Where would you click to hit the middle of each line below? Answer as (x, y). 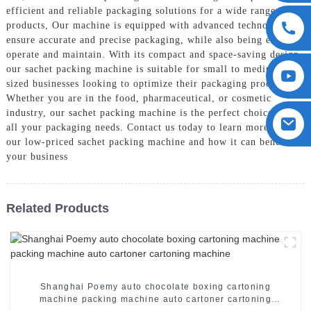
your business (37, 156)
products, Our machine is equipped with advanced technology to (153, 25)
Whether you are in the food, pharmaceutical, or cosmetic (138, 98)
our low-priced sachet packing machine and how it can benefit (149, 142)
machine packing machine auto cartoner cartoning (155, 299)
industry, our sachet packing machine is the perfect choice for (148, 112)
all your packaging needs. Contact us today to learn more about (151, 127)
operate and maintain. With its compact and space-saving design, (154, 54)
